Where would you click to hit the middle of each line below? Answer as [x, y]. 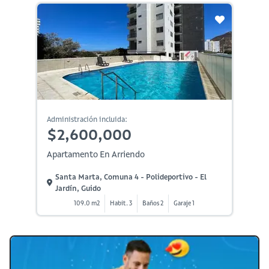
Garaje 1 [184, 203]
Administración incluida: [87, 119]
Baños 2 [153, 203]
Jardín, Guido [78, 188]
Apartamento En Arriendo [95, 154]
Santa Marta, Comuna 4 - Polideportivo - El [131, 177]
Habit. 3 [121, 203]
